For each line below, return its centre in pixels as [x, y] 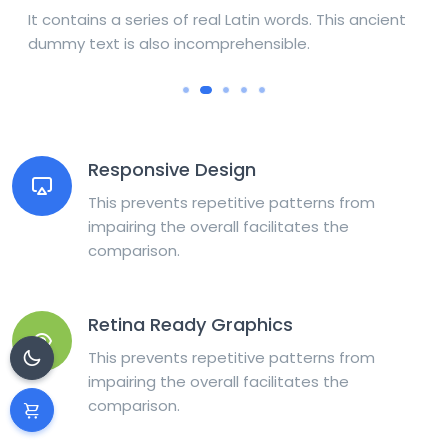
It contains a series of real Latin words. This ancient [205, 19]
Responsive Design [172, 169]
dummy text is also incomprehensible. [157, 43]
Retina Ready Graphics [190, 324]
